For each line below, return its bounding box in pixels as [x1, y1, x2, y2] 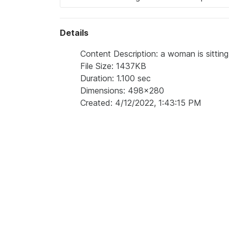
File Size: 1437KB [80, 61, 146, 71]
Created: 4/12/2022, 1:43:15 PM [80, 98, 201, 108]
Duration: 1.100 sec [80, 73, 151, 83]
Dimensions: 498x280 [80, 85, 164, 96]
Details [60, 28, 88, 38]
